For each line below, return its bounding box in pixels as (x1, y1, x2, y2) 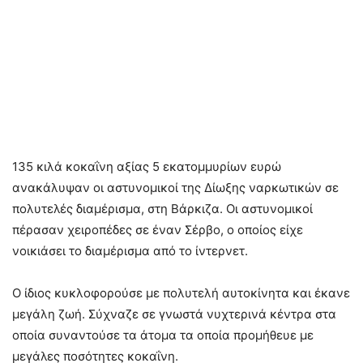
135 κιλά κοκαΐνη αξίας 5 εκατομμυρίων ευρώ (12, 159, 281, 175)
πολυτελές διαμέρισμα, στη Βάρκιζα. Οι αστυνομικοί (12, 201, 313, 217)
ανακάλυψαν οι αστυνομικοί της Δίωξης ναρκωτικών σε (12, 180, 339, 196)
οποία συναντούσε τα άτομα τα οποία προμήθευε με (12, 327, 314, 344)
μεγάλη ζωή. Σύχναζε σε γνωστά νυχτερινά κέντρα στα (12, 306, 336, 322)
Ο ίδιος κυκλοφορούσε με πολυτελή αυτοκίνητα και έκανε (12, 285, 350, 301)
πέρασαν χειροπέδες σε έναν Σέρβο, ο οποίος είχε (12, 222, 303, 238)
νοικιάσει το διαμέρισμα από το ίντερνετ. (12, 243, 248, 259)
